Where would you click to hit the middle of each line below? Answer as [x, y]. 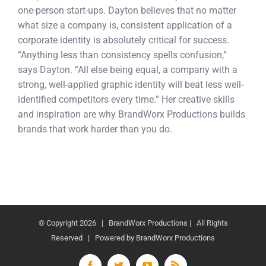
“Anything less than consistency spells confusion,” [122, 55]
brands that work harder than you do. [95, 129]
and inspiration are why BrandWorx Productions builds [132, 115]
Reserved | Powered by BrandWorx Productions [133, 238]
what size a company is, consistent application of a [125, 26]
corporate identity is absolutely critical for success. [123, 40]
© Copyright [59, 223]
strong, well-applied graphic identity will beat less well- [131, 85]
